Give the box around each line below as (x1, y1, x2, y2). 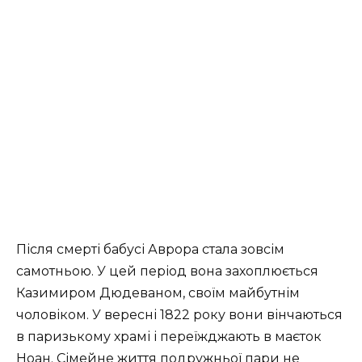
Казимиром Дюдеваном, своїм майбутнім (16, 285, 300, 301)
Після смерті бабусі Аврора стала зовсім (16, 242, 284, 258)
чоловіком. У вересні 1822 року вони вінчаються (16, 307, 343, 323)
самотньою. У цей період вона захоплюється (16, 263, 318, 280)
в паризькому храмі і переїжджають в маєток (16, 329, 322, 345)
